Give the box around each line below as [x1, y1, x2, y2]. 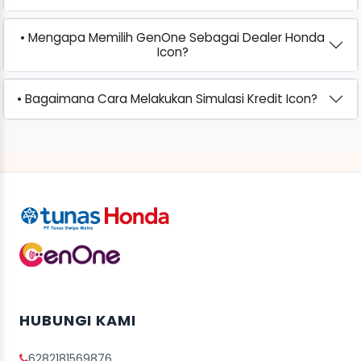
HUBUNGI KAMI [19, 309, 136, 330]
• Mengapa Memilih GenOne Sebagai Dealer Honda [20, 28, 325, 46]
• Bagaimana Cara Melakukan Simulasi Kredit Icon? [17, 89, 317, 107]
